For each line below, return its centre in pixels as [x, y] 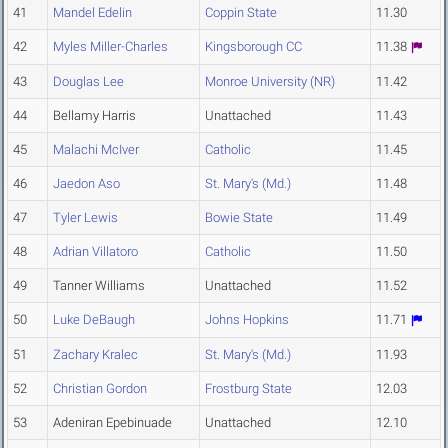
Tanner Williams [99, 286]
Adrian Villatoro [95, 252]
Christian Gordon [100, 389]
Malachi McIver [96, 150]
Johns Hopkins [247, 320]
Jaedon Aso [86, 184]
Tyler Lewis [85, 218]
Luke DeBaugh [94, 320]
